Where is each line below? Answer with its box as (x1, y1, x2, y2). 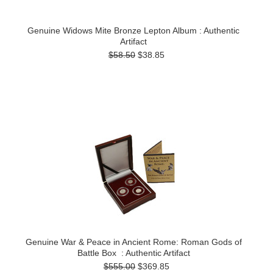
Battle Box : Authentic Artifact (77, 248, 190, 258)
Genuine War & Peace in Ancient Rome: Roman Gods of (25, 237, 242, 247)
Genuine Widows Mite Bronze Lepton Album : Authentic (27, 26, 239, 35)
